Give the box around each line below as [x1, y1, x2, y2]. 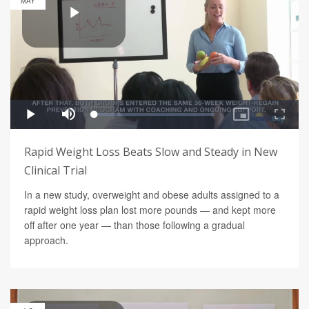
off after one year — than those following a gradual [24, 217, 245, 232]
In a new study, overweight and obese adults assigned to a [24, 187, 279, 201]
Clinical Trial [24, 162, 87, 178]
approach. [24, 232, 68, 247]
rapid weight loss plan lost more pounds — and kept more [24, 202, 276, 217]
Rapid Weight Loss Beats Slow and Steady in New [24, 143, 277, 159]
